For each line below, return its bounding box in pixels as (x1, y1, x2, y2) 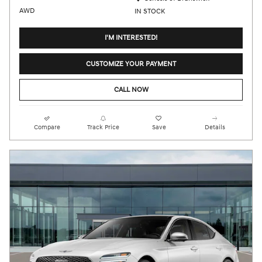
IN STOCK (134, 6, 165, 16)
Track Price (87, 123, 119, 131)
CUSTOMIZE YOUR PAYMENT (86, 59, 176, 68)
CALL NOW (113, 85, 149, 94)
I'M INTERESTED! (105, 33, 157, 43)
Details (204, 123, 225, 131)
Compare (34, 123, 61, 131)
